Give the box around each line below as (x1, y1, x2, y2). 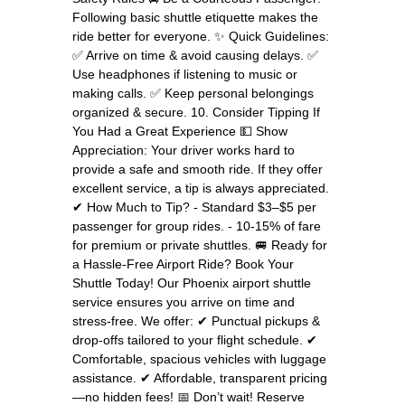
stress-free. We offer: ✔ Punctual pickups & (72, 313, 320, 328)
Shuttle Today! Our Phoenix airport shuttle (72, 275, 311, 290)
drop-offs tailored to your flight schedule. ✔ (72, 332, 317, 347)
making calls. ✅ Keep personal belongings (72, 85, 314, 100)
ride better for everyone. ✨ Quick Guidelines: (72, 28, 329, 43)
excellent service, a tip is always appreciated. (72, 180, 329, 195)
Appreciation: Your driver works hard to (72, 142, 295, 157)
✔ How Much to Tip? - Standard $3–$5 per (72, 199, 316, 214)
